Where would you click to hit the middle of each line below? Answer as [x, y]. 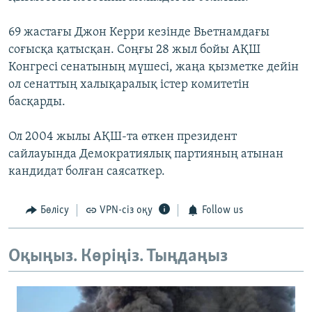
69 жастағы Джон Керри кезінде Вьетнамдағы [139, 33]
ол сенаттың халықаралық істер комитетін [129, 85]
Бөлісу [54, 211]
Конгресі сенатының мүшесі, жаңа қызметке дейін [154, 68]
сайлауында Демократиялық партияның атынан [146, 155]
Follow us [222, 211]
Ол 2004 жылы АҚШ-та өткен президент [123, 137]
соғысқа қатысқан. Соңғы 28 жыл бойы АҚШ [134, 50]
